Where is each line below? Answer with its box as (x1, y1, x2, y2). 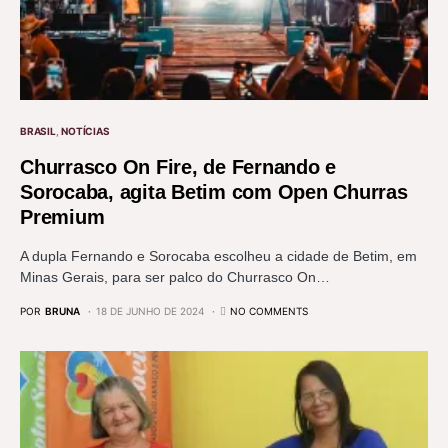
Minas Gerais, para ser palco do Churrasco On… (20, 268, 330, 285)
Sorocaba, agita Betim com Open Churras (20, 180, 408, 203)
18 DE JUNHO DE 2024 (96, 304, 204, 317)
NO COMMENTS (230, 304, 308, 317)
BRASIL (20, 124, 56, 137)
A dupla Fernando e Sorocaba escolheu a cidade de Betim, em (20, 247, 417, 264)
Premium (20, 205, 105, 228)
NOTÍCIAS (61, 124, 110, 137)
